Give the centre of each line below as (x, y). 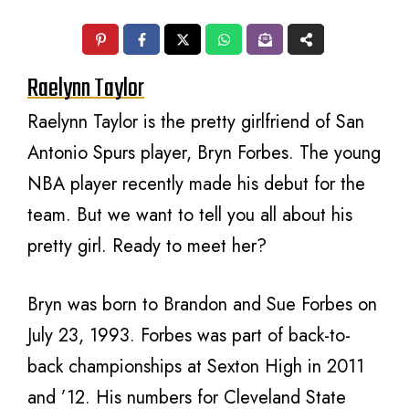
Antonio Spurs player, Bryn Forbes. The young (204, 153)
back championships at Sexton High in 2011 (196, 367)
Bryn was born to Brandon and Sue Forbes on (202, 304)
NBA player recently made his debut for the (196, 184)
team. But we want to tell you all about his (190, 215)
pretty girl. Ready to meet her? (147, 246)
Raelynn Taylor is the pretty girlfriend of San (196, 122)
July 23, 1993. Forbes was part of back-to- (189, 336)
